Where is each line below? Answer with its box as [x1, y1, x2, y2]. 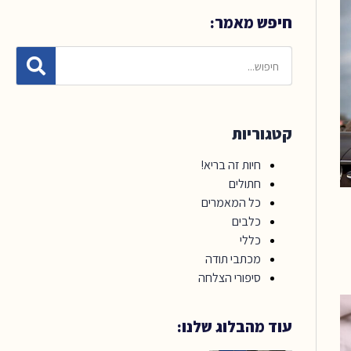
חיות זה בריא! [201, 157, 262, 173]
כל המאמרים [201, 194, 262, 211]
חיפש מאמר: [210, 13, 293, 33]
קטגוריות [232, 124, 293, 144]
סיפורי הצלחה [198, 270, 262, 286]
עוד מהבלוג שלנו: [177, 317, 293, 337]
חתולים [229, 175, 262, 192]
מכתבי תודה [205, 251, 262, 267]
